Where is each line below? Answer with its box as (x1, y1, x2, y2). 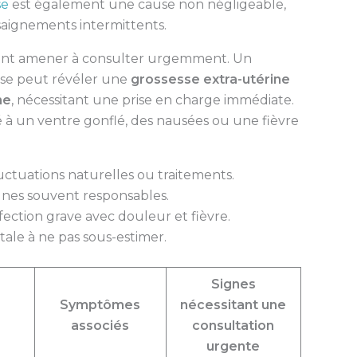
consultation (192, 317, 275, 333)
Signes (210, 276, 256, 292)
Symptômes (60, 296, 141, 312)
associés (71, 317, 130, 333)
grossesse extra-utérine (130, 71, 290, 87)
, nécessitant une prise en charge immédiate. (10, 92, 294, 108)
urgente (206, 338, 261, 354)
